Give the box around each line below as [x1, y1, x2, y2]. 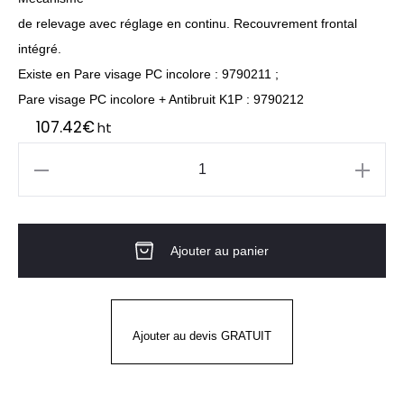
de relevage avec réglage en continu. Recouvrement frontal [18, 16, 357, 31]
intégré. [18, 41, 61, 56]
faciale [25, 250, 62, 265]
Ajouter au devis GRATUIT [133, 329, 271, 343]
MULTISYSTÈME [25, 275, 123, 290]
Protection [25, 225, 83, 240]
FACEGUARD [25, 326, 103, 341]
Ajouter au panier [170, 243, 269, 258]
